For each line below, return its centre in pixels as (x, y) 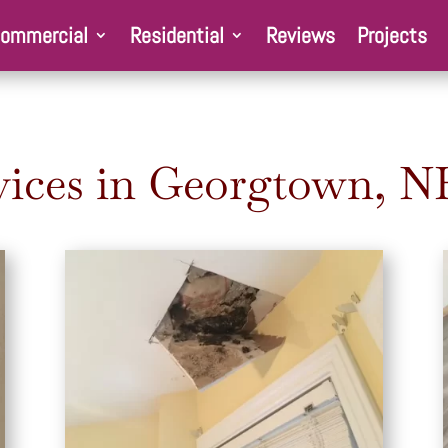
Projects (392, 35)
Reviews (300, 35)
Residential (177, 35)
